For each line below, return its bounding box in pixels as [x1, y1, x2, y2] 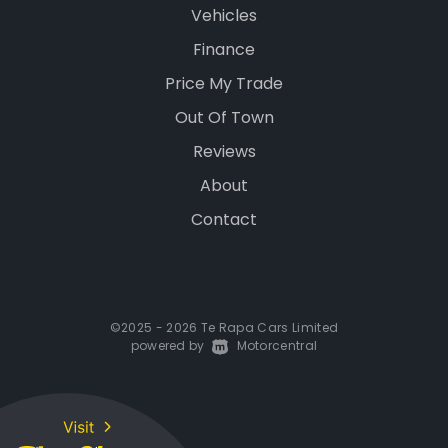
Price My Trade [165, 72, 283, 96]
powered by [130, 337, 209, 355]
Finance [193, 38, 255, 62]
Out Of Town [174, 106, 274, 130]
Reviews [192, 140, 256, 164]
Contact [191, 208, 257, 232]
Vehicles [191, 4, 257, 28]
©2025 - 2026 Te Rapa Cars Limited [109, 319, 339, 337]
